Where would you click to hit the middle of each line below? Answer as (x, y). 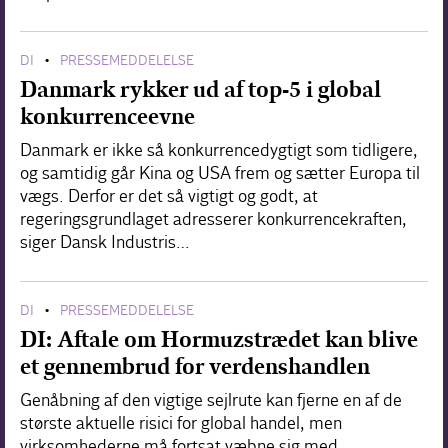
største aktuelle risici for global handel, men (181, 423)
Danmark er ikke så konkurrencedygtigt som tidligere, (219, 150)
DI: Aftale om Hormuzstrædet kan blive (219, 339)
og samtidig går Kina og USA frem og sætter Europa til (220, 173)
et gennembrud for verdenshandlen (195, 366)
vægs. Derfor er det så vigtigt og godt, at (169, 196)
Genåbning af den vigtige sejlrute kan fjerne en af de (211, 400)
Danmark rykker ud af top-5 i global (200, 89)
